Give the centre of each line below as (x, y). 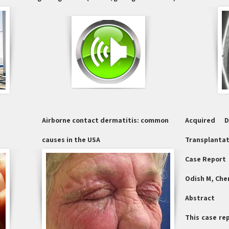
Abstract (200, 198)
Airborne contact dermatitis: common (105, 120)
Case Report (205, 159)
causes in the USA (71, 140)
